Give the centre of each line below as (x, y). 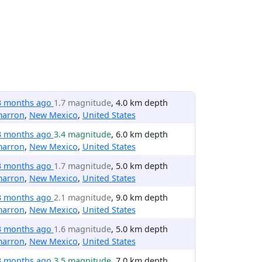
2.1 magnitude (82, 197)
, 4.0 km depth (139, 103)
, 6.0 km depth (139, 134)
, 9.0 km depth (139, 197)
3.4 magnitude (82, 134)
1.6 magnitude (82, 229)
